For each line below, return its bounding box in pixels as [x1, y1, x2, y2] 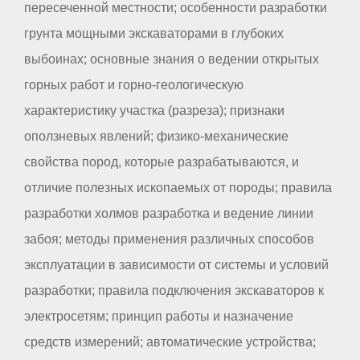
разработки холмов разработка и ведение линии [24, 206, 313, 220]
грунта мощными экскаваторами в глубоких [24, 26, 284, 40]
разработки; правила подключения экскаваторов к [24, 283, 324, 297]
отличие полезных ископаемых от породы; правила [24, 180, 332, 194]
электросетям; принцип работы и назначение [24, 309, 293, 323]
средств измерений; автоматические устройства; [24, 334, 316, 349]
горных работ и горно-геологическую [24, 77, 243, 92]
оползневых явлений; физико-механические [24, 129, 288, 143]
